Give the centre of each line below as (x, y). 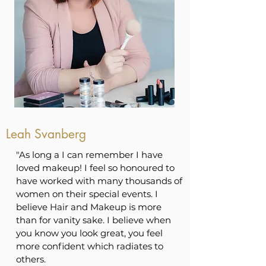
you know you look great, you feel (89, 233)
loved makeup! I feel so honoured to (95, 168)
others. (31, 259)
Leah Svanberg (46, 134)
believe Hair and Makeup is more (89, 207)
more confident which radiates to (90, 246)
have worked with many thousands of (99, 181)
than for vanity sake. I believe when (94, 220)
